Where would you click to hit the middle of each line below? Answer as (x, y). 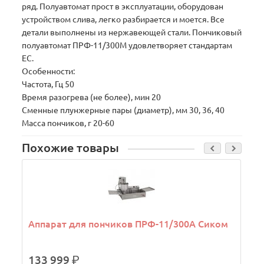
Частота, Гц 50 (48, 85)
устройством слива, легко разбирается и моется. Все (123, 20)
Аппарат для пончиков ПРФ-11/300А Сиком (128, 224)
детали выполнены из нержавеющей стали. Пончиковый (132, 33)
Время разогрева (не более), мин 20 (92, 98)
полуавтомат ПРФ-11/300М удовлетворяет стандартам (127, 46)
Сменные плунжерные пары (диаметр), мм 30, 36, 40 (123, 110)
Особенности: (49, 72)
